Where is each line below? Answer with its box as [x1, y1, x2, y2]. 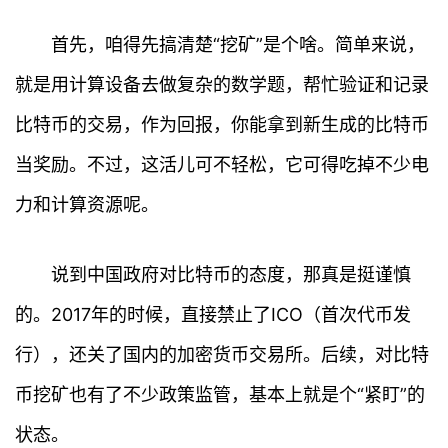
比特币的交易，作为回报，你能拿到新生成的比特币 [15, 114, 429, 136]
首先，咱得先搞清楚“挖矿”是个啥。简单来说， [51, 34, 425, 56]
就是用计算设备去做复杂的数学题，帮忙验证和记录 [15, 74, 429, 96]
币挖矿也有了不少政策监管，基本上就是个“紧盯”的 [15, 384, 425, 406]
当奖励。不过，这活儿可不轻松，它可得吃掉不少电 [15, 154, 429, 176]
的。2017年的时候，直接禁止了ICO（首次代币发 [15, 304, 411, 326]
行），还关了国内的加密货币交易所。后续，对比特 [15, 344, 429, 366]
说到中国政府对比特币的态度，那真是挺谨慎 [51, 264, 411, 286]
